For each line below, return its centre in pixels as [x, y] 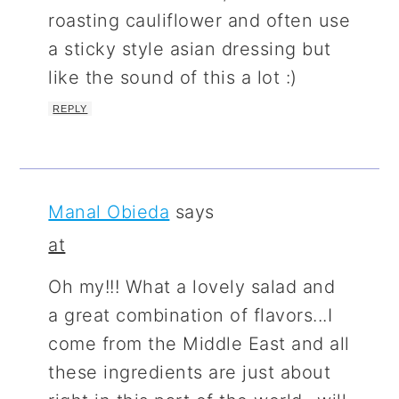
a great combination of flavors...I [191, 315]
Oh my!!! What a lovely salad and [192, 286]
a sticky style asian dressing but [190, 49]
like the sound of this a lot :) [173, 77]
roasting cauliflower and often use [199, 20]
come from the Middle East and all [199, 343]
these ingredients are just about [190, 372]
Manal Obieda [109, 212]
